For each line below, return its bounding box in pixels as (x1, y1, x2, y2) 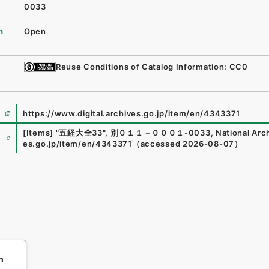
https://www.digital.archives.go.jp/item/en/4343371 (23, 109, 241, 118)
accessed (140, 139, 181, 148)
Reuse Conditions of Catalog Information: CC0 (56, 62, 248, 72)
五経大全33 (59, 128, 103, 138)
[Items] (23, 128, 53, 138)
